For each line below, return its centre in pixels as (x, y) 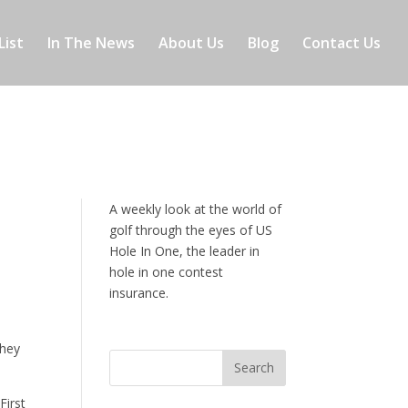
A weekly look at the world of (196, 209)
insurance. (139, 292)
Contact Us (342, 43)
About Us (191, 43)
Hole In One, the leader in (185, 250)
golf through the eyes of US (191, 229)
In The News (91, 43)
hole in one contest (167, 271)
